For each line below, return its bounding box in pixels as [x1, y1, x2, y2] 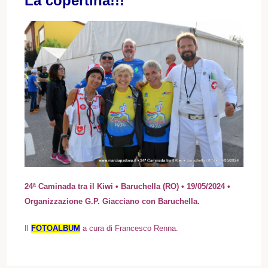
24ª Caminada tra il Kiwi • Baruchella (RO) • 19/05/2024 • [25, 182, 231, 191]
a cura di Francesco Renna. [80, 224, 179, 233]
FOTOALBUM [31, 224, 81, 233]
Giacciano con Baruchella [102, 197, 198, 206]
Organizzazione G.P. [25, 197, 103, 206]
